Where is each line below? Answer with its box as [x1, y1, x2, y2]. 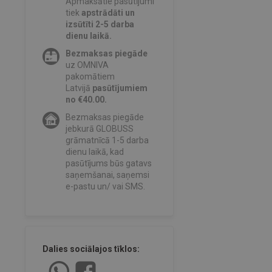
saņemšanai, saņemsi [65, 170, 149, 180]
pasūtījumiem [92, 83, 148, 93]
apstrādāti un [81, 8, 135, 18]
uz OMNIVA [65, 60, 109, 70]
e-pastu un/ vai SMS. [65, 182, 145, 192]
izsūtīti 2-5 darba [65, 19, 134, 30]
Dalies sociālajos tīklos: [42, 244, 140, 254]
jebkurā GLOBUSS [65, 124, 134, 134]
